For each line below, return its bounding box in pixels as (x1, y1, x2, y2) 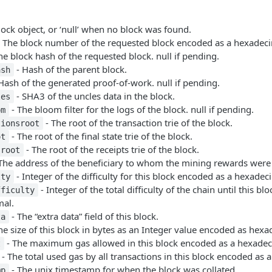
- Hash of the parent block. (13, 63, 127, 75)
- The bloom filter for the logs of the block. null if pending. (8, 103, 254, 115)
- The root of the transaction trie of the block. (42, 117, 233, 129)
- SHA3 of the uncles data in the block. (13, 90, 175, 102)
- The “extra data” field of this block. (8, 210, 158, 222)
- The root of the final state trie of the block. (8, 130, 192, 142)
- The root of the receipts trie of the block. (23, 143, 199, 155)
